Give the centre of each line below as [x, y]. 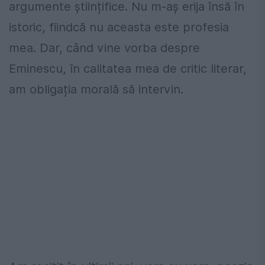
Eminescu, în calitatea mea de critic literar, [128, 69]
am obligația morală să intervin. [96, 90]
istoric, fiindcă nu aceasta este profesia [119, 28]
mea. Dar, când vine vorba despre [104, 48]
